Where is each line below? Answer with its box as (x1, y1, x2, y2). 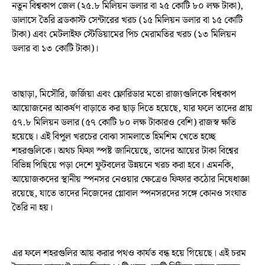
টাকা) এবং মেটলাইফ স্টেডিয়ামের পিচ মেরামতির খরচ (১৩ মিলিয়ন (12, 27, 236, 43)
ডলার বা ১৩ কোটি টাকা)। (12, 41, 98, 57)
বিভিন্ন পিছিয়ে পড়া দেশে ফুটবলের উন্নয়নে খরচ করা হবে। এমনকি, (12, 158, 234, 173)
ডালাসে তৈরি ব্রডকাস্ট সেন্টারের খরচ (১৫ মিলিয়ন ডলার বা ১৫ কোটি (12, 13, 243, 28)
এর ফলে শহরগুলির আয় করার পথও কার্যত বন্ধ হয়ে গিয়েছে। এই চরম (12, 245, 246, 261)
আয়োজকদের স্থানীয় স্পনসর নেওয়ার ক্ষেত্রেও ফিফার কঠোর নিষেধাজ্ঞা (12, 172, 250, 188)
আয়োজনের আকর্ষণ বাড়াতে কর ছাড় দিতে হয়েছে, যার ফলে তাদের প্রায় (12, 101, 253, 117)
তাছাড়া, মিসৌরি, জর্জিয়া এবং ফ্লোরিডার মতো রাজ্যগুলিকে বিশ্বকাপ (12, 87, 236, 102)
